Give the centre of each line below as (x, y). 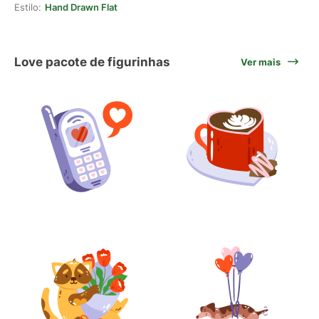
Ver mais (261, 62)
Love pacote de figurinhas (92, 62)
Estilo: (28, 7)
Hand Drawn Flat (81, 7)
